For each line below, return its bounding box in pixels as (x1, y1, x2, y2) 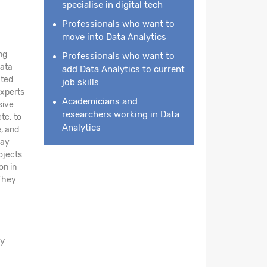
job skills (61, 76, 99, 88)
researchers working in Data (61, 108, 179, 120)
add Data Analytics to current (61, 63, 185, 74)
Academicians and (61, 95, 138, 107)
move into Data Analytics (61, 31, 166, 42)
